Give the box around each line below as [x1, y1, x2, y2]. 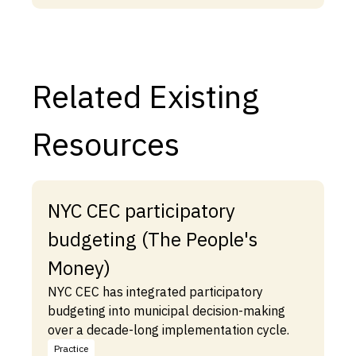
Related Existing [32, 75, 259, 118]
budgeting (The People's [48, 226, 257, 253]
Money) [48, 255, 110, 281]
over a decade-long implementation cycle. [48, 322, 289, 339]
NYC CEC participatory [48, 198, 235, 224]
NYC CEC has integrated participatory [48, 284, 263, 300]
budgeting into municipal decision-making [48, 303, 285, 319]
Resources [32, 123, 180, 165]
